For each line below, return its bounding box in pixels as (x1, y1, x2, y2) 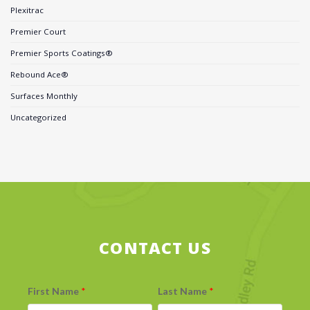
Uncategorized (10, 112, 66, 123)
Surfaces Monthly (10, 91, 77, 102)
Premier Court (10, 26, 66, 37)
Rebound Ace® (10, 69, 69, 80)
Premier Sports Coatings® (10, 48, 113, 59)
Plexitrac (10, 5, 44, 16)
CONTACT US (99, 236, 211, 259)
